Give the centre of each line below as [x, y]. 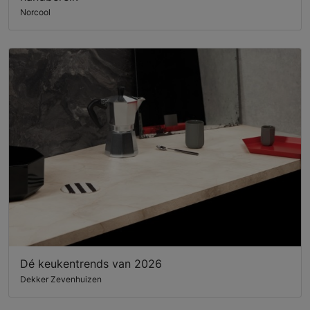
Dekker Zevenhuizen [61, 280]
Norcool [35, 12]
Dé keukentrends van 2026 [91, 264]
